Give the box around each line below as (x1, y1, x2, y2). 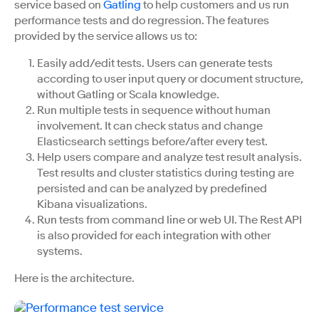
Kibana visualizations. (37, 197, 147, 211)
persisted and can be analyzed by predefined (37, 182, 267, 196)
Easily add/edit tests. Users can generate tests (37, 56, 273, 70)
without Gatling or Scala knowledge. (37, 88, 219, 102)
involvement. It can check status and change (37, 119, 263, 133)
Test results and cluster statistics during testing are (37, 166, 294, 180)
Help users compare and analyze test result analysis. (37, 150, 302, 164)
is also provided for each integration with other (37, 229, 271, 243)
